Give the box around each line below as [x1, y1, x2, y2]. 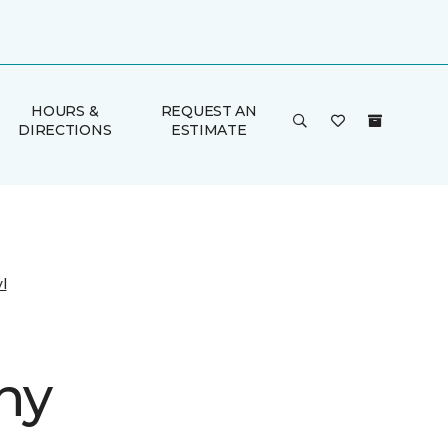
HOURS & [31, 102, 99, 120]
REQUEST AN [160, 102, 257, 120]
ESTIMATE [170, 121, 247, 139]
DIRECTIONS [18, 121, 112, 139]
